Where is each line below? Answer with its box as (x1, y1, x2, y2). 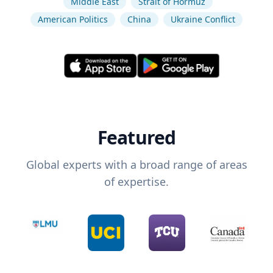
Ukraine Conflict (171, 13, 235, 25)
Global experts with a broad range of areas (26, 157, 247, 172)
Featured (97, 125, 176, 151)
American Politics (38, 13, 108, 25)
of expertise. (104, 174, 169, 190)
